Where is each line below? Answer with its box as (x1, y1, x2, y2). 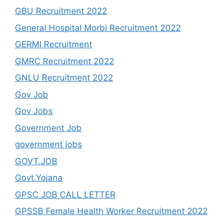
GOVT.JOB (15, 156, 57, 166)
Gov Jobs (15, 106, 53, 116)
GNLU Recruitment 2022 (15, 73, 113, 83)
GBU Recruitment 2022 (15, 6, 107, 16)
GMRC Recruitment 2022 (15, 56, 114, 66)
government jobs (15, 139, 82, 150)
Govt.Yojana (15, 173, 63, 183)
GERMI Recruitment (15, 39, 92, 50)
